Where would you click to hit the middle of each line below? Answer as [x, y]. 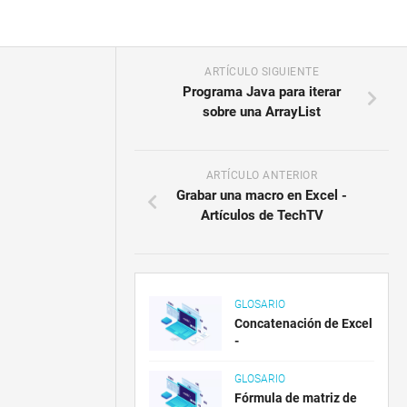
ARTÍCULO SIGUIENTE [262, 72]
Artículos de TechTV [262, 215]
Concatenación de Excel [304, 323]
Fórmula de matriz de [296, 398]
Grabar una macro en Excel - [262, 195]
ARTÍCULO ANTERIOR [262, 175]
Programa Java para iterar [262, 92]
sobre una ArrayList [262, 112]
